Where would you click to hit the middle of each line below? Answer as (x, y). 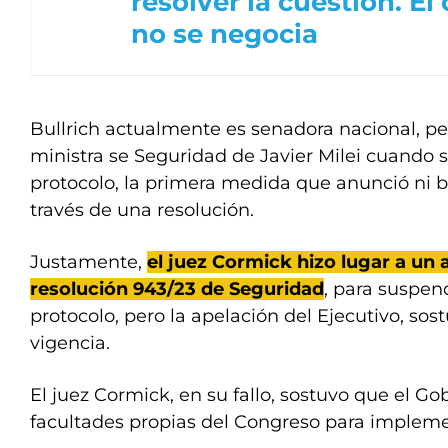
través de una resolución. (142, 210)
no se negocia (224, 34)
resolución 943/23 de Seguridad (177, 289)
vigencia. (70, 343)
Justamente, (88, 262)
